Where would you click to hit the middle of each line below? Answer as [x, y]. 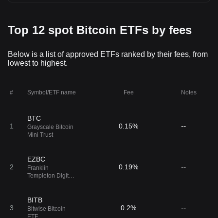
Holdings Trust [46, 183]
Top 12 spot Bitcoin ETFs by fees [100, 30]
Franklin [38, 168]
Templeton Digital [50, 176]
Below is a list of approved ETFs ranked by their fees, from [108, 54]
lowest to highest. [38, 63]
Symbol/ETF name [52, 92]
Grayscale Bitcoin [50, 127]
